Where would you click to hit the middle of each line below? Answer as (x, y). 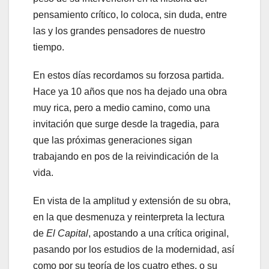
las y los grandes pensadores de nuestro (119, 31)
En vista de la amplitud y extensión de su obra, (132, 201)
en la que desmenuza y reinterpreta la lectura (129, 217)
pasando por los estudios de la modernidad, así (134, 249)
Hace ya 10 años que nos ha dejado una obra (130, 91)
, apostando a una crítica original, (159, 233)
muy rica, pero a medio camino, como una (122, 107)
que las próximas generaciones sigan (113, 140)
